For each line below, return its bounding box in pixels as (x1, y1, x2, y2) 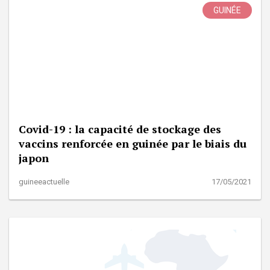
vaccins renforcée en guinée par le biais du (19, 136, 246, 151)
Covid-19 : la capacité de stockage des (19, 121, 221, 136)
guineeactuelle (19, 177, 69, 186)
